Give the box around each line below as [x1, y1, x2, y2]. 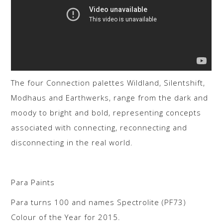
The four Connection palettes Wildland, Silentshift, [11, 78, 206, 88]
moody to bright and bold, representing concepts [11, 108, 202, 118]
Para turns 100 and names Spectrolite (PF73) [11, 197, 187, 208]
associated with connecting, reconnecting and [11, 122, 188, 133]
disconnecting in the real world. [11, 137, 133, 148]
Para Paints [11, 177, 55, 188]
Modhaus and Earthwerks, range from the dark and [11, 93, 209, 103]
